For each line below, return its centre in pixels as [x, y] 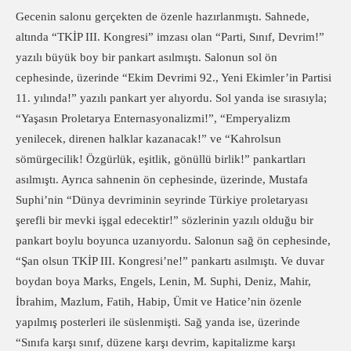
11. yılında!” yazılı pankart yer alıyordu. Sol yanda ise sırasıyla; [171, 98]
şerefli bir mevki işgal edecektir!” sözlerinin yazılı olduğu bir [165, 220]
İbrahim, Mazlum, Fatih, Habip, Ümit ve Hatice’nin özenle [159, 302]
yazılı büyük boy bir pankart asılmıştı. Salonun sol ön [147, 57]
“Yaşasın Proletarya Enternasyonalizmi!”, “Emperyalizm [153, 118]
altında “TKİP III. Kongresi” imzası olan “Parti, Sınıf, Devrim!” [170, 37]
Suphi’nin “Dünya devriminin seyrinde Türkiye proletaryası [162, 200]
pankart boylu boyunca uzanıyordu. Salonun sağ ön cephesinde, [173, 241]
